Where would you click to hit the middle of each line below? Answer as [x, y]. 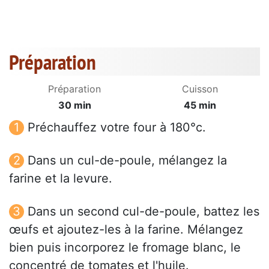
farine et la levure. [61, 179]
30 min [74, 105]
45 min [200, 105]
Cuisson [200, 89]
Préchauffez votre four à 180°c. [117, 128]
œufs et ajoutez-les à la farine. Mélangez [126, 230]
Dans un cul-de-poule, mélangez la [127, 161]
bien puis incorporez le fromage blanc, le [125, 248]
